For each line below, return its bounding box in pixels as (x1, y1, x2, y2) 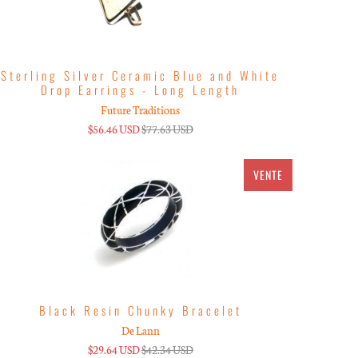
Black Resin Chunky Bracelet (38, 300, 242, 319)
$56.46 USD (87, 121, 140, 137)
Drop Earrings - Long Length (41, 80, 241, 98)
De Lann (121, 322, 160, 338)
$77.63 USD (141, 121, 193, 137)
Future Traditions (101, 101, 181, 117)
